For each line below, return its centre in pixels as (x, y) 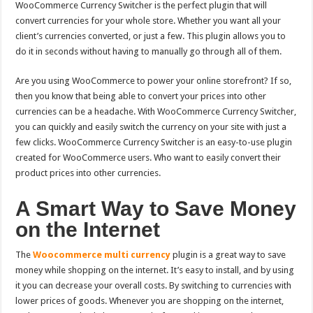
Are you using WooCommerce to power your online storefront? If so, (154, 81)
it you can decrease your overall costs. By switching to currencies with (154, 286)
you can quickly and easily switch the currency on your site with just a (151, 127)
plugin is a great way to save (228, 255)
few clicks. (37, 143)
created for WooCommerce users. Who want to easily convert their (148, 158)
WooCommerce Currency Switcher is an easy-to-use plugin (175, 143)
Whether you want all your (230, 21)
